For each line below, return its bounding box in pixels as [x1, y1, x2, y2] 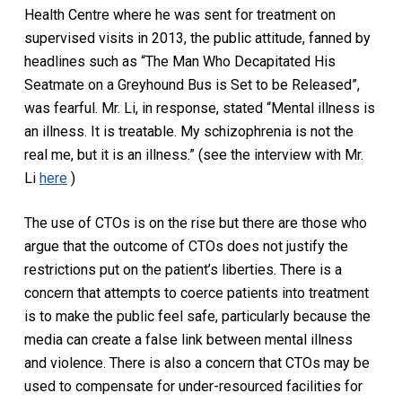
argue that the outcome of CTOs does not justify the [23, 237, 348, 255]
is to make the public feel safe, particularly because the [23, 307, 371, 325]
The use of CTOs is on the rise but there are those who [23, 214, 367, 232]
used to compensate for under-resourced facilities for [23, 377, 363, 395]
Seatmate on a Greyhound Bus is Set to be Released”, [23, 75, 360, 93]
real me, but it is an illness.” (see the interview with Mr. [23, 145, 363, 163]
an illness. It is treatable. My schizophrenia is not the [23, 122, 354, 140]
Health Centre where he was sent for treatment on [23, 5, 336, 23]
